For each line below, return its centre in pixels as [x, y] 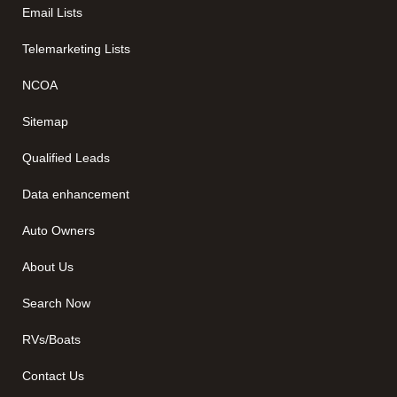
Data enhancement [76, 194]
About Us [48, 266]
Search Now [56, 303]
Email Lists [52, 12]
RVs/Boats [51, 339]
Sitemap [45, 121]
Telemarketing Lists [76, 48]
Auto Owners [58, 230]
